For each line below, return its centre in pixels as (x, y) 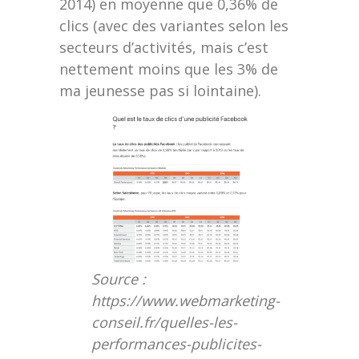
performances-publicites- (176, 344)
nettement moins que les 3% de (169, 69)
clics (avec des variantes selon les (174, 26)
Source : (119, 279)
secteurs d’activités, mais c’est (164, 47)
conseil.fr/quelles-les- (164, 323)
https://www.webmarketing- (186, 301)
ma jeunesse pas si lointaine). (160, 91)
